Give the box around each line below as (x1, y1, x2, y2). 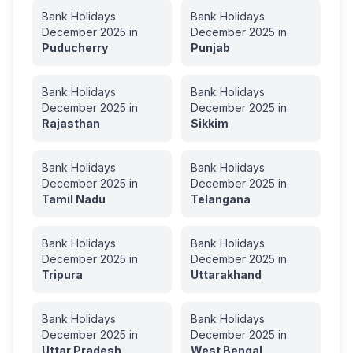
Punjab (191, 41, 230, 54)
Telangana (191, 192, 251, 206)
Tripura (42, 268, 83, 281)
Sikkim (191, 117, 229, 130)
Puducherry (42, 41, 108, 54)
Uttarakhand (191, 268, 262, 281)
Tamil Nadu (42, 192, 106, 206)
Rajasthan (42, 117, 100, 130)
